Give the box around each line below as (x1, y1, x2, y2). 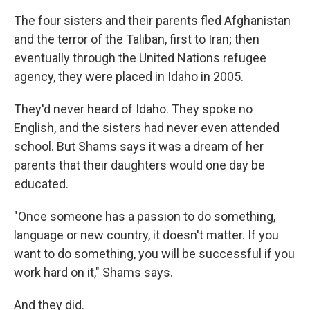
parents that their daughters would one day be (14, 158, 265, 172)
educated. (14, 176, 69, 191)
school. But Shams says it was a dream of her (14, 139, 264, 154)
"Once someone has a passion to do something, (14, 209, 275, 224)
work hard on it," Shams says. (14, 265, 173, 280)
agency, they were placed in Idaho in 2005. (14, 69, 244, 84)
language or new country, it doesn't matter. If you (14, 228, 279, 242)
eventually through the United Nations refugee (14, 51, 266, 65)
